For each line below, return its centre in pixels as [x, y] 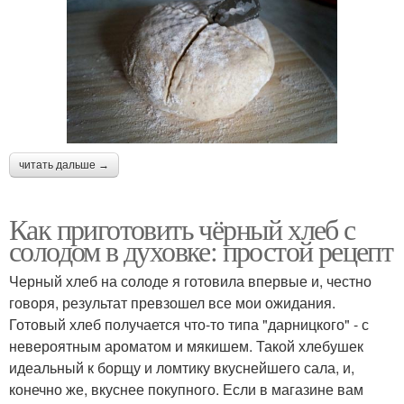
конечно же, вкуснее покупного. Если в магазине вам [186, 390]
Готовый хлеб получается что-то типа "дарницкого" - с [189, 325]
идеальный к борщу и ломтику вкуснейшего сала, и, [182, 368]
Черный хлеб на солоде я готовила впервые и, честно [190, 281]
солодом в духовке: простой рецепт [201, 251]
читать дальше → [64, 165]
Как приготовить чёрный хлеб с [182, 229]
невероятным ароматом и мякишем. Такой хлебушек [186, 346]
